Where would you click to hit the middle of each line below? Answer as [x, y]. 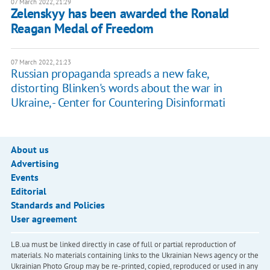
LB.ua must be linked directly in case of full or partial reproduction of [123, 245]
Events [24, 177]
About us [30, 150]
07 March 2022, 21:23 [41, 62]
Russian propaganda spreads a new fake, [109, 74]
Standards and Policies [58, 205]
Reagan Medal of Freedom [82, 29]
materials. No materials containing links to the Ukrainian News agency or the [134, 256]
